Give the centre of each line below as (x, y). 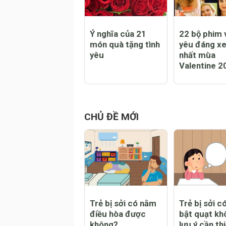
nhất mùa (197, 99)
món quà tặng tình (125, 88)
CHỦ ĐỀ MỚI (111, 160)
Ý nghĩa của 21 (118, 77)
